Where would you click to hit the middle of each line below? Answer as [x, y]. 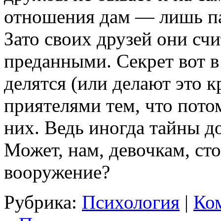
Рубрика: [43, 202]
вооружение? [57, 172]
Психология [131, 202]
